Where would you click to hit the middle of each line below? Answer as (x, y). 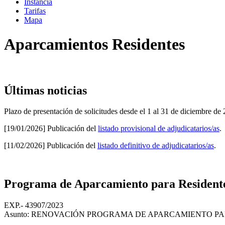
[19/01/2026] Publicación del (51, 129)
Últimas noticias (45, 90)
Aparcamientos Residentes (94, 44)
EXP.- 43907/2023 (34, 205)
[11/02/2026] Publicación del (51, 146)
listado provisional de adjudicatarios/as (159, 129)
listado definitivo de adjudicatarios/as (156, 146)
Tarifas (35, 11)
